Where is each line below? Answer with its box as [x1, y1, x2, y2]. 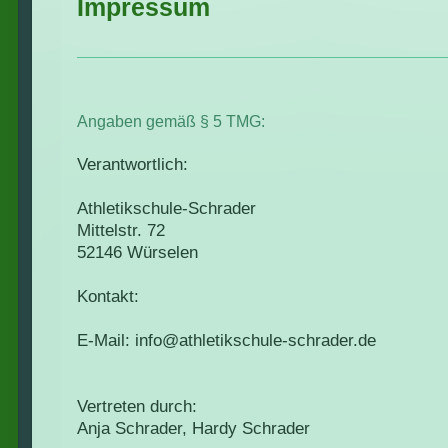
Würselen [127, 243, 198, 263]
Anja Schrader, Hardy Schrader [77, 419, 310, 439]
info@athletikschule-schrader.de [135, 331, 376, 351]
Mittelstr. [77, 221, 142, 241]
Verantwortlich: [77, 155, 188, 175]
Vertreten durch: [77, 397, 197, 417]
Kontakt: [77, 287, 139, 307]
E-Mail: [77, 331, 135, 351]
